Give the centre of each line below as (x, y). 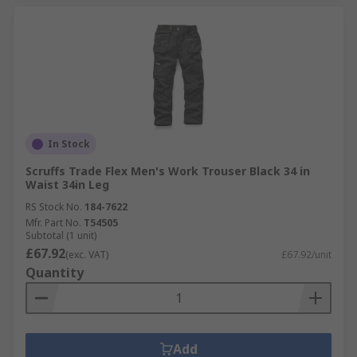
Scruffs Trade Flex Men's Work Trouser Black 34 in (168, 171)
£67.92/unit (306, 255)
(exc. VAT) (87, 255)
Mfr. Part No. (53, 223)
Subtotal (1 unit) (61, 235)
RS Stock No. (54, 207)
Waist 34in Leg (67, 184)
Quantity (55, 273)
